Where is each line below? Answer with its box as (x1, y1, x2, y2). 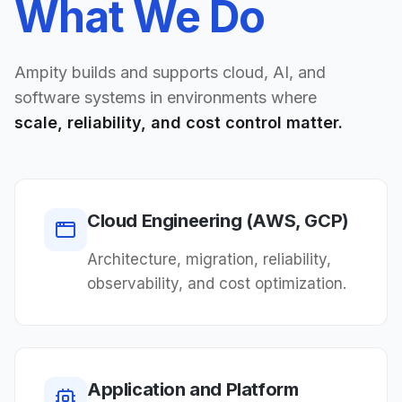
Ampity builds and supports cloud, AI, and (14, 63, 326, 82)
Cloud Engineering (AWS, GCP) (87, 210, 349, 232)
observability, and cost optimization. (87, 275, 346, 293)
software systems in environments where (14, 88, 317, 107)
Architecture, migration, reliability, (87, 250, 331, 268)
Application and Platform (87, 379, 299, 400)
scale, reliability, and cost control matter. (14, 113, 343, 132)
